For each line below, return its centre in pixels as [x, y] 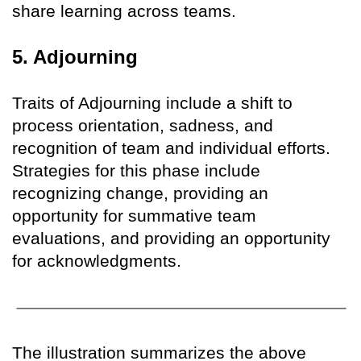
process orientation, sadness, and [143, 125]
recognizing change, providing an [140, 193]
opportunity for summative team [134, 215]
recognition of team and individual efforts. [171, 147]
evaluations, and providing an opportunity [171, 238]
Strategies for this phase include [136, 170]
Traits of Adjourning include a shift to [152, 102]
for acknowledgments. [97, 260]
